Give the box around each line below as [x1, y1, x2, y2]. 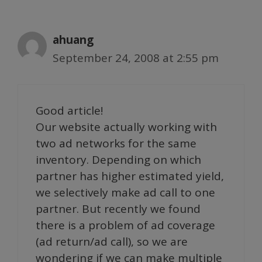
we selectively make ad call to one [36, 185, 215, 200]
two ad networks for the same [36, 136, 196, 151]
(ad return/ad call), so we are [36, 234, 188, 249]
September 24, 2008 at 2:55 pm [53, 50, 219, 65]
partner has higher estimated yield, [36, 168, 224, 184]
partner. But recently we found [36, 201, 201, 216]
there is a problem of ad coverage [36, 218, 215, 233]
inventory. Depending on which [36, 152, 201, 167]
